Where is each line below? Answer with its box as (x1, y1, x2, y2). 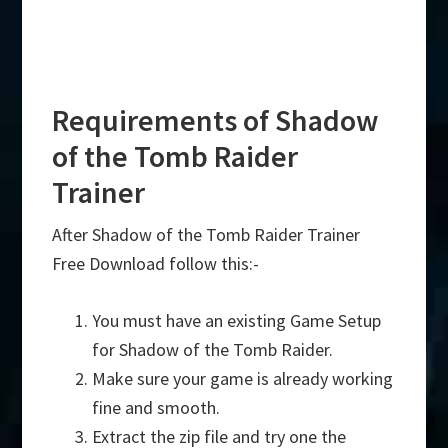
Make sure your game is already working (92, 367, 394, 391)
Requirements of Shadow (52, 101, 379, 140)
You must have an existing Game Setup (92, 309, 382, 333)
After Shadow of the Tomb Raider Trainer (52, 223, 361, 247)
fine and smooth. (92, 396, 221, 420)
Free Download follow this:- (52, 252, 260, 276)
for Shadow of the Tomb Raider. (92, 338, 334, 362)
